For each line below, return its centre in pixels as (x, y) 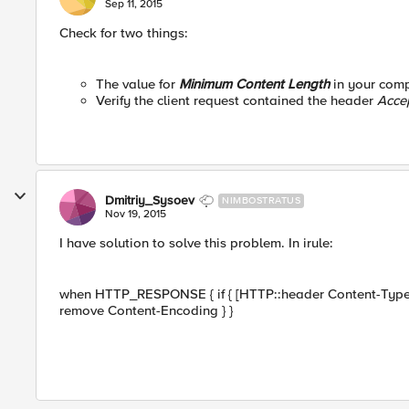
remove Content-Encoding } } (146, 310)
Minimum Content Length (254, 84)
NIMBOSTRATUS (261, 200)
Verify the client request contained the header (236, 100)
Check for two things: (124, 33)
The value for (137, 84)
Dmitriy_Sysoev (150, 200)
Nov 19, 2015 (136, 214)
